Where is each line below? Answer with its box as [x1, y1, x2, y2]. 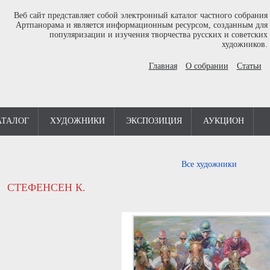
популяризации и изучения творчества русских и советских [49, 30, 268, 39]
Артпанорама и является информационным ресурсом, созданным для [15, 20, 268, 30]
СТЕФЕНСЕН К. [7, 181, 86, 193]
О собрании [185, 61, 228, 71]
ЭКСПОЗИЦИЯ [126, 116, 182, 125]
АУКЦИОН [203, 116, 244, 125]
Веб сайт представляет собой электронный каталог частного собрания [13, 11, 268, 20]
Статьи [236, 61, 262, 71]
